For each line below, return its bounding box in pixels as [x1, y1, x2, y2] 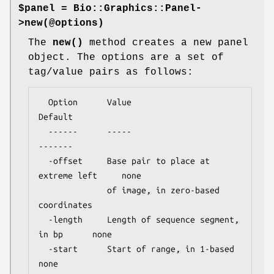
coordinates [39, 199, 92, 210]
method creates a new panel [83, 37, 248, 48]
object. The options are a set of [28, 51, 224, 63]
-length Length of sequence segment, [39, 214, 48, 224]
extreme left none [39, 170, 141, 180]
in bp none [39, 229, 112, 239]
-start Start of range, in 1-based [39, 243, 48, 254]
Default [39, 111, 73, 122]
